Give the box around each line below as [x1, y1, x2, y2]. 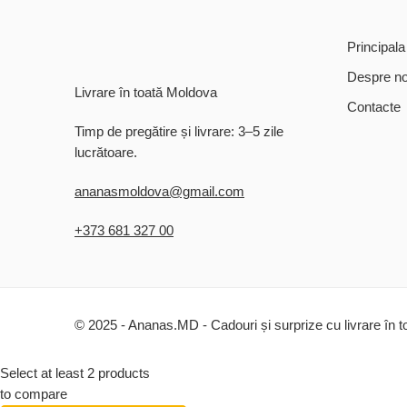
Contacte [347, 99, 401, 114]
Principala [347, 39, 405, 55]
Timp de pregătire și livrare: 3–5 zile [74, 124, 283, 139]
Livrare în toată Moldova [74, 84, 217, 100]
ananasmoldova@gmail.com [74, 184, 244, 199]
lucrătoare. [74, 144, 137, 160]
